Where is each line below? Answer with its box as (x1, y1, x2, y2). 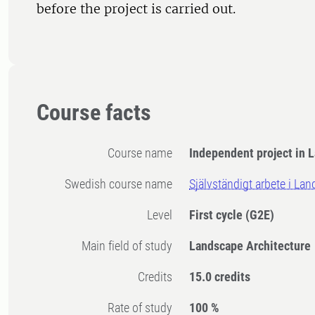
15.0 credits (189, 269, 251, 285)
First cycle (189, 207, 246, 223)
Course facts (37, 99, 151, 127)
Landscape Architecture (189, 238, 311, 254)
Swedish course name (71, 176, 173, 192)
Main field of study (91, 238, 173, 254)
